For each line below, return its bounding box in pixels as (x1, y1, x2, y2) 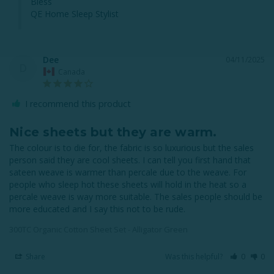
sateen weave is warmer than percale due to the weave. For (9, 166, 246, 178)
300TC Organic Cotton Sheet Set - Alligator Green (9, 223, 188, 235)
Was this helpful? (165, 251, 225, 262)
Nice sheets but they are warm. (9, 124, 217, 139)
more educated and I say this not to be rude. (9, 202, 185, 215)
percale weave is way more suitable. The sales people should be (9, 190, 262, 202)
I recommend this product (25, 97, 131, 109)
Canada (58, 66, 85, 77)
